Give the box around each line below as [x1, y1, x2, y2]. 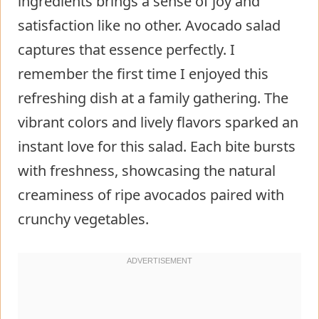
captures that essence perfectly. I [18, 39, 235, 59]
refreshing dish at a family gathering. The [18, 88, 288, 108]
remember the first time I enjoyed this [18, 63, 268, 83]
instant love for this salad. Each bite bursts [18, 136, 296, 156]
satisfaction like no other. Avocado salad [18, 15, 281, 35]
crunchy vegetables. [18, 209, 149, 229]
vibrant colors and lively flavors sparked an [18, 112, 298, 132]
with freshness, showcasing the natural [18, 160, 276, 180]
